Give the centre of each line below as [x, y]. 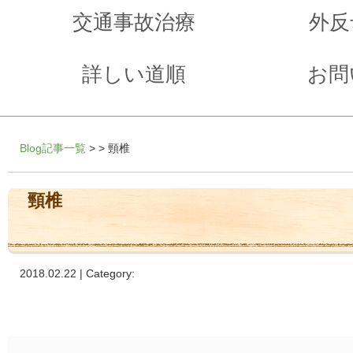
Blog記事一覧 [53, 148]
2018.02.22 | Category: [77, 273]
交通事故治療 [134, 22]
